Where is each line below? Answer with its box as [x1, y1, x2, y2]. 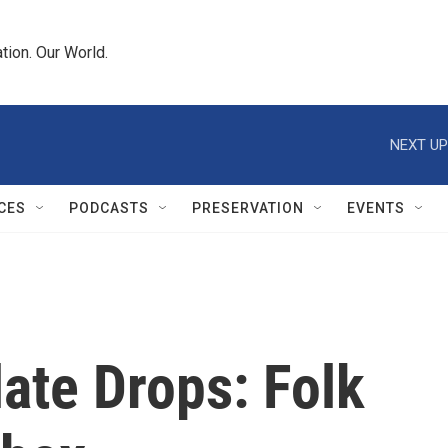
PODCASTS [69, 200, 149, 216]
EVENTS [347, 200, 405, 216]
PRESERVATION [192, 200, 304, 216]
